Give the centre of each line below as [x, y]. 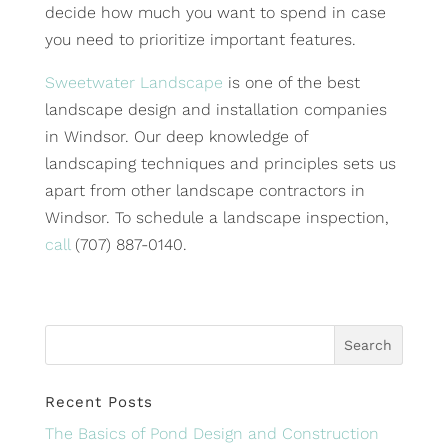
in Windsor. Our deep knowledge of [176, 136]
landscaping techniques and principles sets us [220, 163]
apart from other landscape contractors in [204, 190]
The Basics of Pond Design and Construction [211, 433]
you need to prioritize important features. [200, 39]
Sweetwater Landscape [133, 82]
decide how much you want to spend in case [215, 12]
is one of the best [291, 82]
